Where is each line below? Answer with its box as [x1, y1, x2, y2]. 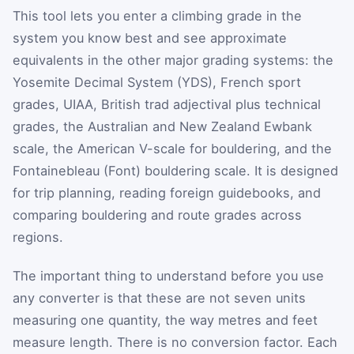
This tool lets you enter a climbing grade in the [13, 7, 302, 24]
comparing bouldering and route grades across [13, 206, 302, 223]
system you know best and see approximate [13, 29, 287, 46]
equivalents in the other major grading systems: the [13, 51, 333, 68]
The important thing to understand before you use [13, 268, 324, 284]
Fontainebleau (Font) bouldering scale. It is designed [13, 162, 338, 179]
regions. [13, 228, 63, 245]
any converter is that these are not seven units [13, 290, 306, 307]
